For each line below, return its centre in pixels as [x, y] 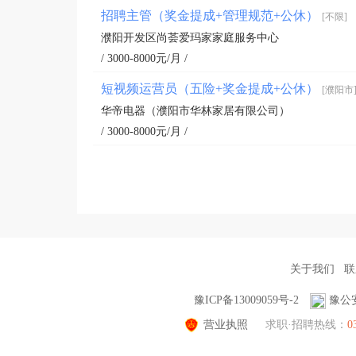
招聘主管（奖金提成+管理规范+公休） [211, 15]
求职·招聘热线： [306, 324]
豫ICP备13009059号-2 [246, 300]
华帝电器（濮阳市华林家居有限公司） [195, 111]
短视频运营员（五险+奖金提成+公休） [211, 89]
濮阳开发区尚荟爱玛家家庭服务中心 [190, 38]
